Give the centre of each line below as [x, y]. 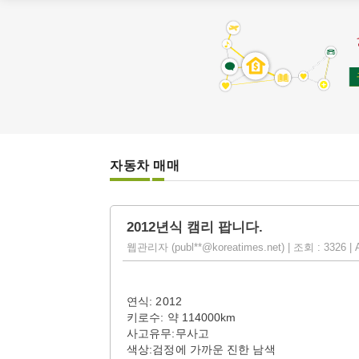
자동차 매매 [145, 165]
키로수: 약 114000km [182, 317]
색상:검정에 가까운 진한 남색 [201, 349]
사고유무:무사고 [168, 333]
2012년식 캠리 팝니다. [195, 227]
